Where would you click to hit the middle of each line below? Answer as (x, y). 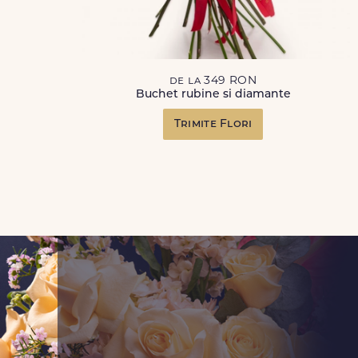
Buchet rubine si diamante (213, 95)
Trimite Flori (213, 124)
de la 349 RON (213, 81)
